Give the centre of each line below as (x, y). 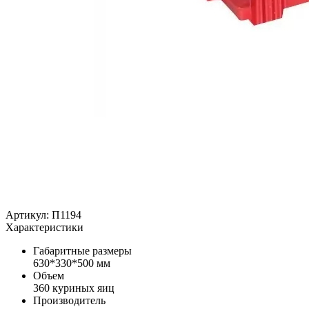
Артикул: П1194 (43, 215)
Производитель (69, 300)
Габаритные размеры (82, 250)
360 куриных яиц (74, 288)
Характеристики (44, 227)
